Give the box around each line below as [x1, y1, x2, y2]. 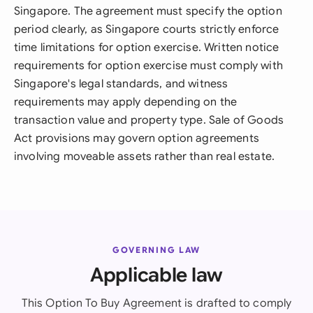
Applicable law [89, 263, 224, 287]
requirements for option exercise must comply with [14, 59, 283, 73]
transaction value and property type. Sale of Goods [14, 113, 284, 127]
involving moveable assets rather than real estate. [14, 150, 275, 163]
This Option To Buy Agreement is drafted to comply [21, 296, 292, 310]
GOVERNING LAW [112, 245, 201, 255]
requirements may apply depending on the [14, 95, 238, 109]
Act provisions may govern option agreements [14, 131, 259, 145]
